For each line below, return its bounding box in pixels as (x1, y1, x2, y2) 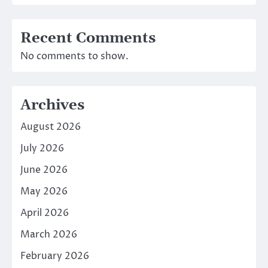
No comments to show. (20, 50, 129, 63)
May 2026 (20, 185, 68, 199)
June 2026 (20, 163, 68, 177)
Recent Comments (20, 29, 156, 48)
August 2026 (20, 120, 81, 134)
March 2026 (20, 228, 77, 242)
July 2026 (20, 142, 64, 156)
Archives (20, 96, 84, 115)
